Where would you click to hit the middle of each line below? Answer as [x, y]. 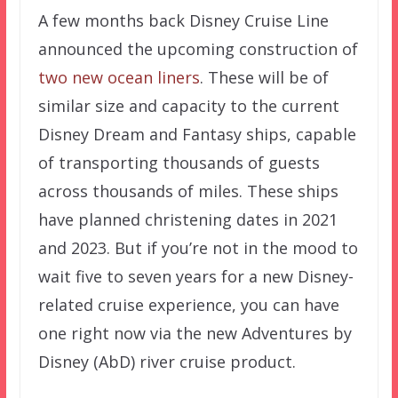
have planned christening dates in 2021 [187, 220]
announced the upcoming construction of [198, 49]
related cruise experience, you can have [188, 305]
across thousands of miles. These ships [188, 191]
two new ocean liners [119, 78]
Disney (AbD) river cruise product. [167, 362]
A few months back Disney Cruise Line [183, 21]
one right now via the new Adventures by [195, 334]
